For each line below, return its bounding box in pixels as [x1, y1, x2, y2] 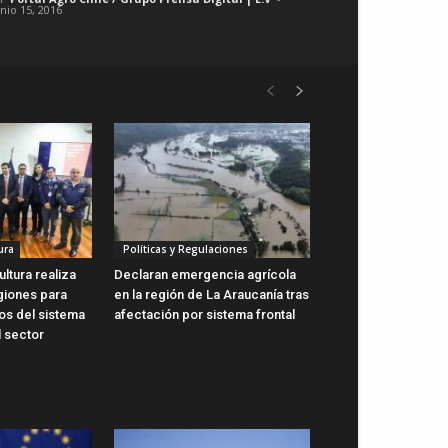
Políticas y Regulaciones [120, 241, 248, 256]
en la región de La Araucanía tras [114, 286, 309, 302]
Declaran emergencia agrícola [114, 266, 296, 282]
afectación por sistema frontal [114, 306, 295, 322]
